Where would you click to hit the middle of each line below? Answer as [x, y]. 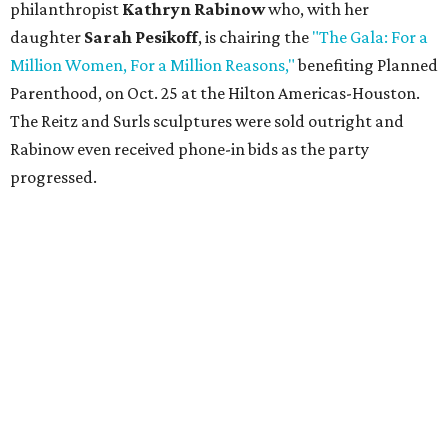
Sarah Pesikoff [141, 37]
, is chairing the [255, 37]
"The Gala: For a [370, 37]
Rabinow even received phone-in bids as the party [189, 149]
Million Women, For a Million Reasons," [152, 65]
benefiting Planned [366, 65]
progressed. [53, 177]
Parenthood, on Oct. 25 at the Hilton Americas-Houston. [215, 93]
